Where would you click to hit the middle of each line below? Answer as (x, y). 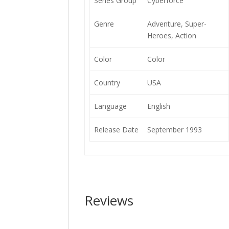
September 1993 (174, 130)
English (158, 106)
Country (107, 83)
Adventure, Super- (177, 24)
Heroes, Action (171, 36)
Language (110, 106)
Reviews (109, 200)
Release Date (116, 130)
